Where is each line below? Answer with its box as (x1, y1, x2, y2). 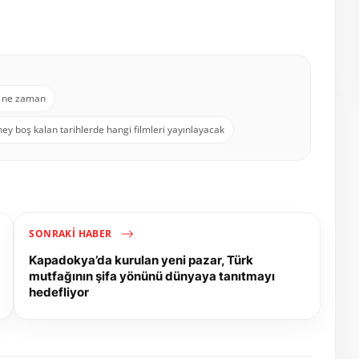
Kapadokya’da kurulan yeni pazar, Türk (29, 252, 254, 268)
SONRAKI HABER (29, 226, 115, 240)
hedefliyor (29, 284, 90, 301)
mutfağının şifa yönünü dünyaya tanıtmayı (29, 268, 276, 284)
